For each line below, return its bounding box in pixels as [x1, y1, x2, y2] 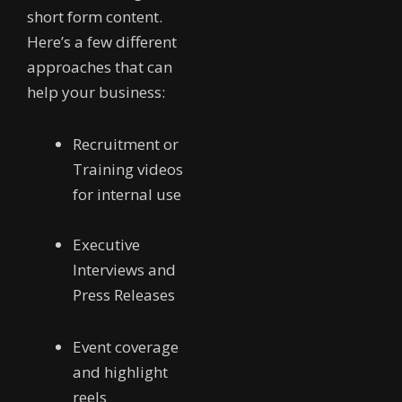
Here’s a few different [27, 31, 177, 53]
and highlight [73, 361, 168, 382]
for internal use [73, 183, 181, 205]
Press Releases [73, 284, 175, 305]
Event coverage [73, 336, 179, 357]
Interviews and [73, 258, 176, 280]
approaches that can [27, 57, 172, 78]
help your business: [27, 82, 165, 103]
